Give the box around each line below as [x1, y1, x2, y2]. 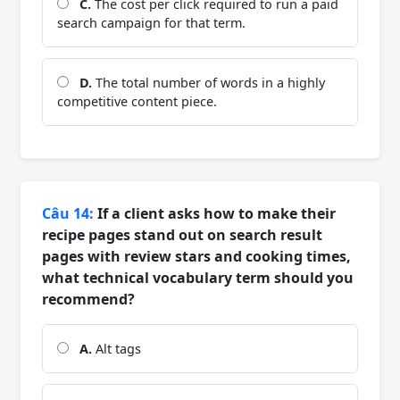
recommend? [42, 288, 135, 309]
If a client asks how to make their [94, 203, 336, 223]
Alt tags [92, 339, 141, 357]
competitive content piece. [57, 92, 217, 110]
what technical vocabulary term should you [42, 267, 354, 287]
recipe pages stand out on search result [42, 224, 322, 245]
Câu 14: [42, 203, 94, 223]
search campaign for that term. [57, 13, 246, 31]
